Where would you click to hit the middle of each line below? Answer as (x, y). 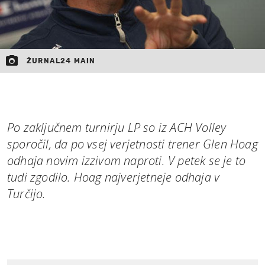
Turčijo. (27, 193)
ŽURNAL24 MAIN (61, 61)
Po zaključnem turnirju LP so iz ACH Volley (117, 127)
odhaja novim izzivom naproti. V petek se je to (127, 160)
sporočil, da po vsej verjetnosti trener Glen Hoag (132, 144)
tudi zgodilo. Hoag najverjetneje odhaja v (114, 177)
